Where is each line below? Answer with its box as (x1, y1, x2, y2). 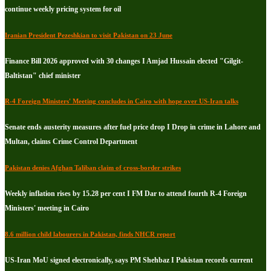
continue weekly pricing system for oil (5, 4, 121, 13)
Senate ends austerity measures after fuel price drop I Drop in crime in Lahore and (5, 123, 261, 132)
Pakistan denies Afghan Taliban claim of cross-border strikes (5, 164, 181, 172)
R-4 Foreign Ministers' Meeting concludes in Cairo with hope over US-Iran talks (5, 97, 238, 105)
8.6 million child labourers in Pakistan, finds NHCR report (5, 230, 175, 238)
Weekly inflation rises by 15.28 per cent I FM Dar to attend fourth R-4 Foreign (5, 189, 247, 198)
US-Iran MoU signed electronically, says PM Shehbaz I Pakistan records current (5, 256, 253, 265)
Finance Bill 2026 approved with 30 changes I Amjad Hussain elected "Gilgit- (5, 56, 243, 65)
